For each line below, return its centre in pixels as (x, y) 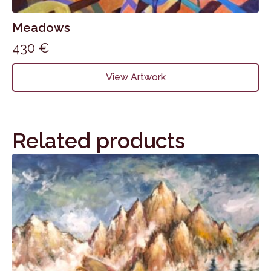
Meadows (41, 28)
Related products (99, 141)
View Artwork (135, 77)
